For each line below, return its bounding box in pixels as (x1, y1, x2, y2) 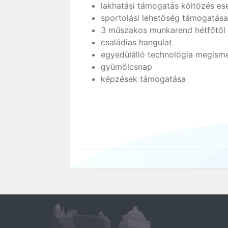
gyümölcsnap (101, 62, 152, 72)
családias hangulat (101, 37, 172, 47)
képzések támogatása (101, 74, 186, 84)
